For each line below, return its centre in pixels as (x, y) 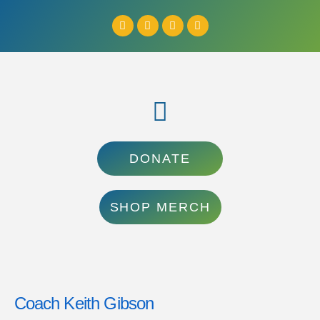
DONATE (160, 159)
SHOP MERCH (160, 207)
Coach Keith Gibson (84, 304)
